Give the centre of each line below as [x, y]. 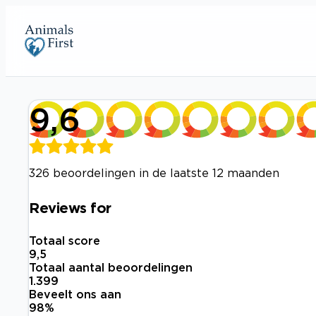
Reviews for [70, 207]
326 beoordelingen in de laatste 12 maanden [154, 173]
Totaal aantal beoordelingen [111, 268]
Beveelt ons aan [75, 294]
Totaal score [65, 241]
